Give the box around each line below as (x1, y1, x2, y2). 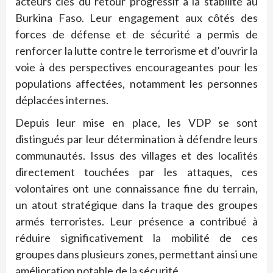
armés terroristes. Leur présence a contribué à (15, 214, 258, 229)
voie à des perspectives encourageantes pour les (15, 60, 258, 74)
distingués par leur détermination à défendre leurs (15, 132, 258, 146)
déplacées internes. (15, 93, 108, 107)
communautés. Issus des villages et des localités (15, 149, 258, 163)
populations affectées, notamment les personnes (15, 77, 258, 91)
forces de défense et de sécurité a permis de (15, 27, 258, 41)
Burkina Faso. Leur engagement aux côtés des (15, 11, 258, 25)
